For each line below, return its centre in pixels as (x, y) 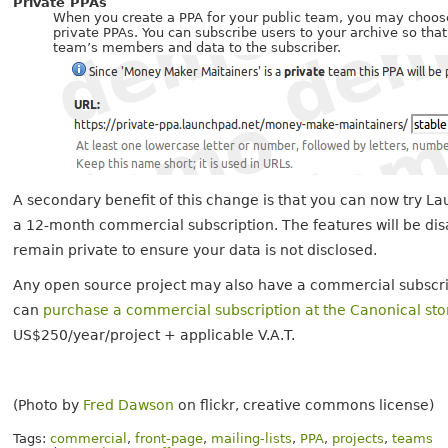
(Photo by (48, 405)
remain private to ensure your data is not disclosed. (195, 250)
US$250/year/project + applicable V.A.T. (154, 335)
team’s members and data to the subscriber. (197, 48)
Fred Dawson (129, 405)
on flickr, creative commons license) (304, 405)
